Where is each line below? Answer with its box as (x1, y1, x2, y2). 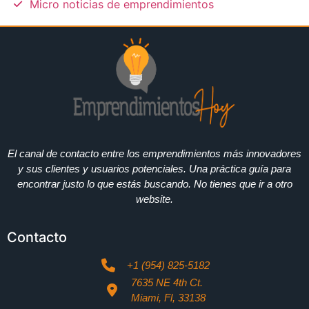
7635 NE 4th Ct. (131, 277, 203, 289)
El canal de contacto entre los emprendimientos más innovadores (8, 147, 301, 159)
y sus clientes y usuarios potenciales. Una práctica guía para (18, 162, 291, 175)
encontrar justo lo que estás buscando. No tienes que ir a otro (17, 177, 292, 190)
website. (136, 192, 173, 205)
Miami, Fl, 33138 (131, 292, 206, 304)
